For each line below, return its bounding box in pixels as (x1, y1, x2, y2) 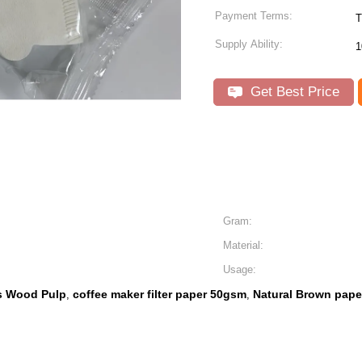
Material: (223, 239, 263, 251)
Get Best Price (246, 84, 339, 99)
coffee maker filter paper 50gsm (73, 288, 246, 301)
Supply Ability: (215, 38, 283, 50)
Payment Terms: (215, 10, 293, 22)
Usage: (223, 263, 256, 276)
